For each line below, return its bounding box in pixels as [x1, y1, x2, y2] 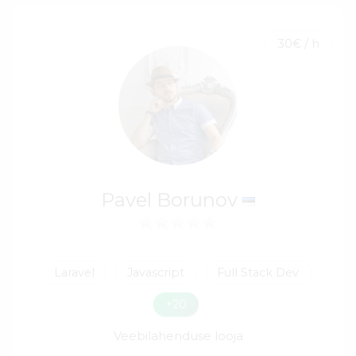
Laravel [53, 265, 95, 280]
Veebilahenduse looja [113, 327, 243, 343]
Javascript [126, 265, 184, 280]
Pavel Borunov [100, 188, 242, 211]
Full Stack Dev [216, 265, 299, 280]
